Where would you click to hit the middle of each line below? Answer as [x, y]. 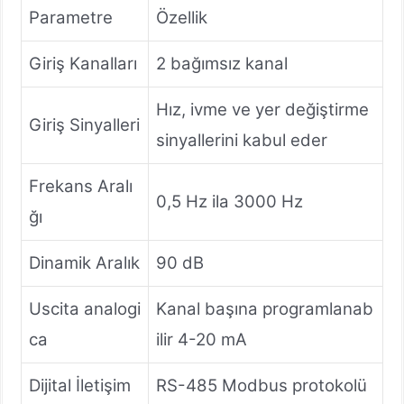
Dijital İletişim [80, 385]
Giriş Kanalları [83, 63]
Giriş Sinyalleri [84, 124]
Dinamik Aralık [84, 262]
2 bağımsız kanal [222, 63]
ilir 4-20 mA [202, 339]
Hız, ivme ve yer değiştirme [262, 109]
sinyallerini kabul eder [242, 140]
